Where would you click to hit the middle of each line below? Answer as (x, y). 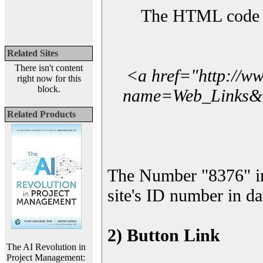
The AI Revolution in (46, 247)
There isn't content (49, 68)
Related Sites (33, 53)
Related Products (41, 114)
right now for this (49, 78)
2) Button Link (164, 235)
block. (49, 89)
